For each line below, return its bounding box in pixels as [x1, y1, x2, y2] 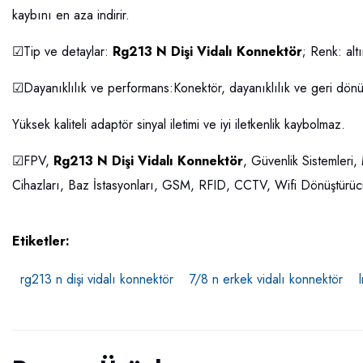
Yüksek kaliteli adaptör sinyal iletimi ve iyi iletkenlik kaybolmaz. [12, 115, 345, 134]
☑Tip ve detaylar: [12, 42, 113, 61]
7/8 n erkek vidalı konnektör [190, 270, 343, 288]
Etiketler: [12, 232, 70, 250]
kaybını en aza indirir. [12, 6, 130, 24]
